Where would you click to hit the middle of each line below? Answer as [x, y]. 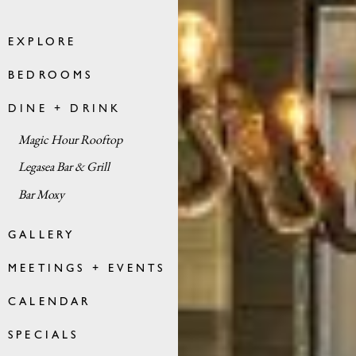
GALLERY [42, 235]
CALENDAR [50, 302]
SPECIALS [44, 335]
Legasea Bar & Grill [64, 167]
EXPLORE [43, 43]
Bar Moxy [41, 194]
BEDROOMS [51, 76]
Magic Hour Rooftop [70, 139]
